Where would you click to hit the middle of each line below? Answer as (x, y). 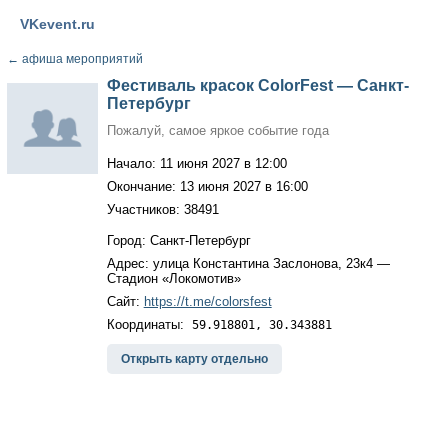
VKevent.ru (57, 24)
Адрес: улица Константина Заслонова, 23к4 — (248, 263)
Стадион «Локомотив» (173, 278)
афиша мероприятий (80, 59)
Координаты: (149, 324)
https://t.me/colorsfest (207, 301)
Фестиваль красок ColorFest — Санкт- (257, 85)
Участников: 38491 (162, 209)
